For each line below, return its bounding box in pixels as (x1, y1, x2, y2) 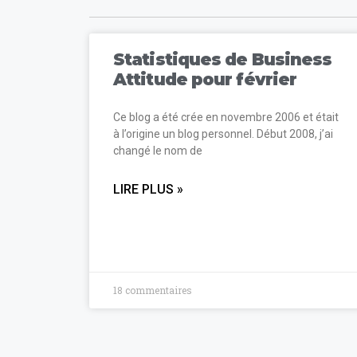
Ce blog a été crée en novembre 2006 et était (113, 110, 339, 124)
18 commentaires (113, 283, 192, 296)
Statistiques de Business (113, 49, 332, 69)
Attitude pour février (113, 69, 297, 89)
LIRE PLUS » (113, 181, 183, 197)
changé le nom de (113, 143, 202, 157)
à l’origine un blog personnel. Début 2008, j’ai (113, 127, 333, 140)
